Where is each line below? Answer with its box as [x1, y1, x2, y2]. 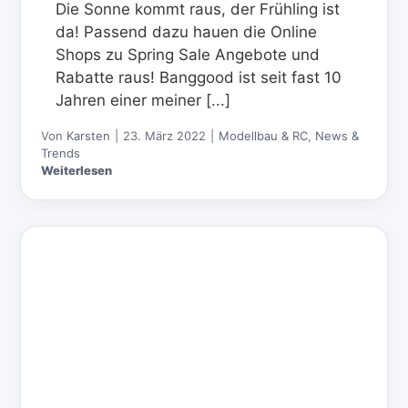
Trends [41, 145, 81, 160]
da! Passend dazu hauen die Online [56, 22, 318, 41]
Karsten [66, 127, 111, 143]
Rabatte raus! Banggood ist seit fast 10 [56, 67, 342, 87]
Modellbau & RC [219, 127, 309, 143]
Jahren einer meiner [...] [56, 90, 231, 109]
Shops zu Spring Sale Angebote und [56, 45, 321, 64]
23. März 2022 [123, 127, 207, 143]
